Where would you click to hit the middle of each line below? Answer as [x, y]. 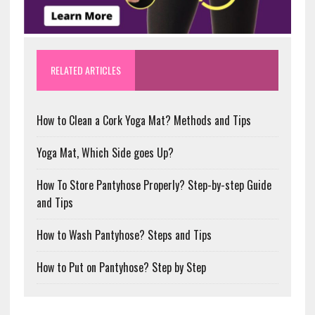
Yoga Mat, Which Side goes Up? [105, 153]
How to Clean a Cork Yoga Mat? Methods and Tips [143, 121]
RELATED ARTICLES [85, 70]
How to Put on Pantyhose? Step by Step [121, 268]
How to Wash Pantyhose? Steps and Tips [124, 235]
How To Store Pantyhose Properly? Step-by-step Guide [154, 185]
